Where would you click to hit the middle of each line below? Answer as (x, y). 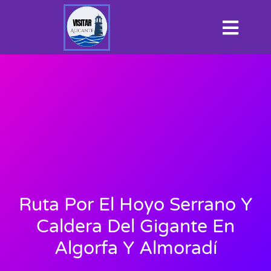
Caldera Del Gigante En (135, 227)
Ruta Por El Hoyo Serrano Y (135, 205)
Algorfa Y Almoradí (135, 249)
